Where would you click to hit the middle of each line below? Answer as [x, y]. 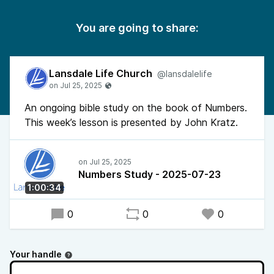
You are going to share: [137, 28]
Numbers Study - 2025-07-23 [150, 174]
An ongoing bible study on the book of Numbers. [136, 108]
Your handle [36, 254]
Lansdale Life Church [101, 73]
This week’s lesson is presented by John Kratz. [131, 122]
